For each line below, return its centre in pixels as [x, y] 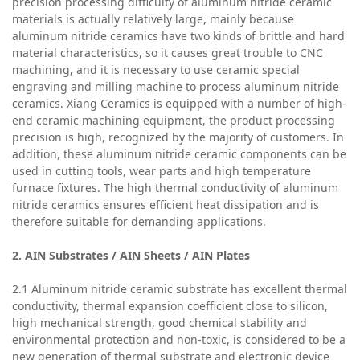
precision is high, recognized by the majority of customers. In [178, 137]
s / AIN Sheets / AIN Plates [176, 255]
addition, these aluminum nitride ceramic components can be [179, 153]
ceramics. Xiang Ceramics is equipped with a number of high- [179, 103]
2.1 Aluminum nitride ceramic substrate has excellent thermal [180, 288]
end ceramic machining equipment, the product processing [174, 120]
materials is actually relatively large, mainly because [153, 18]
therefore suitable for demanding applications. [139, 221]
